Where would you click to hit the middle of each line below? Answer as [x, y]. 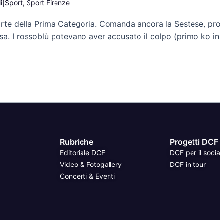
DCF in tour [188, 164]
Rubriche [77, 142]
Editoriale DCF [82, 152]
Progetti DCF [194, 142]
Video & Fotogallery [91, 164]
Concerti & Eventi [87, 176]
